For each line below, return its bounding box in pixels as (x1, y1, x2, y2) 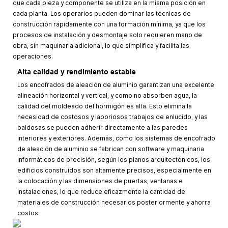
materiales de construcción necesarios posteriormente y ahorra (17, 198, 211, 206)
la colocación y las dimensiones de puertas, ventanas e (17, 177, 183, 185)
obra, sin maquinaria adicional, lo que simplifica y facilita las (13, 42, 189, 50)
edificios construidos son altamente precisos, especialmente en (17, 166, 211, 174)
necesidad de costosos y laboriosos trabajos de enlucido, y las (17, 113, 208, 121)
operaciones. (13, 53, 53, 61)
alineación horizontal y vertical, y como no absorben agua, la (17, 92, 197, 99)
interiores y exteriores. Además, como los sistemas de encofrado (17, 134, 215, 142)
